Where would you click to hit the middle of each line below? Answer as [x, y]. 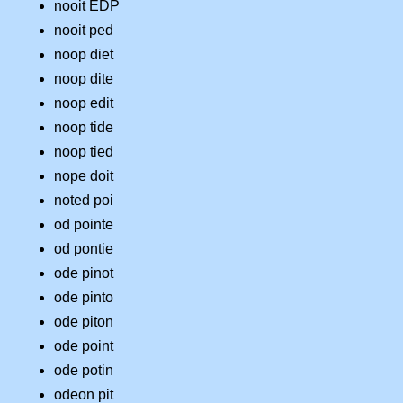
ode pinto [84, 298]
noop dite [84, 79]
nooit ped [84, 31]
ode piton [84, 322]
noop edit [84, 103]
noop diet [84, 55]
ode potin [84, 371]
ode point [84, 346]
